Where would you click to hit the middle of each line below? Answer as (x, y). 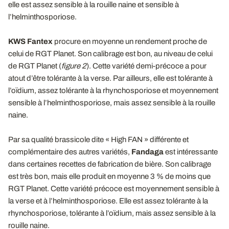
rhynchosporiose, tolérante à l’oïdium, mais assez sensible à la (112, 213)
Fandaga (148, 152)
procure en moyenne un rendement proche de (130, 41)
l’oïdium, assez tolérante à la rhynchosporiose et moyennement (113, 90)
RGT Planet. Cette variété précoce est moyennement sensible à (114, 188)
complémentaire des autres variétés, (70, 152)
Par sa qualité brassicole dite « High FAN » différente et (98, 139)
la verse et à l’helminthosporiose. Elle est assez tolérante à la (108, 201)
